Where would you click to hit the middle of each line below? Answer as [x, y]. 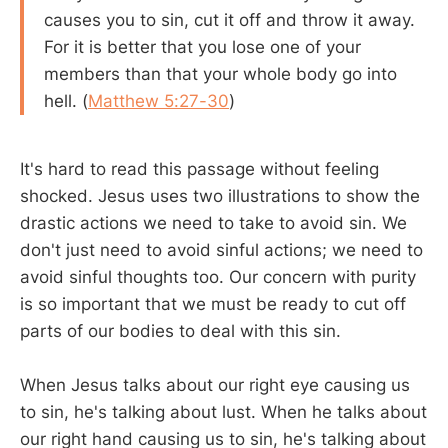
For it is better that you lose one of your [202, 47]
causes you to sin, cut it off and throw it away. [229, 20]
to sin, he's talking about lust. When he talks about [223, 412]
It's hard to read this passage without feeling [199, 169]
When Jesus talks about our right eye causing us [215, 385]
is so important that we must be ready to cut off [213, 304]
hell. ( [66, 101]
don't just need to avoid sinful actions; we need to [221, 250]
